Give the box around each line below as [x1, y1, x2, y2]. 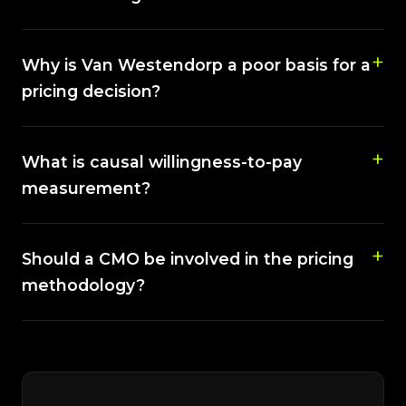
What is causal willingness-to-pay [22, 152, 302, 171]
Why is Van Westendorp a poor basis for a [22, 55, 371, 74]
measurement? [22, 179, 150, 198]
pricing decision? [22, 82, 160, 101]
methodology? [22, 275, 145, 295]
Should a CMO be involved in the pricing [22, 249, 353, 268]
